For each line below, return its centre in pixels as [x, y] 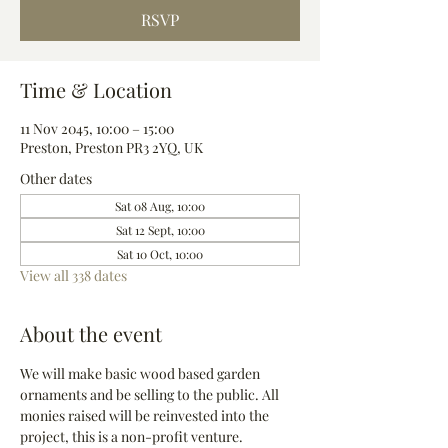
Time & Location [96, 89]
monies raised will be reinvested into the [146, 415]
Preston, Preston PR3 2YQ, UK [111, 147]
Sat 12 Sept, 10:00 [160, 230]
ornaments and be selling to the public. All [151, 394]
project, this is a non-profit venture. [131, 436]
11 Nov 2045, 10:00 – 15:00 [97, 128]
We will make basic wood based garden [141, 373]
